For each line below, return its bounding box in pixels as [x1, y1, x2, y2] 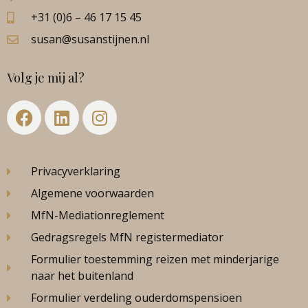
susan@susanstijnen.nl [31, 32, 150, 47]
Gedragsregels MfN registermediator [31, 230, 224, 245]
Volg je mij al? [7, 69, 85, 87]
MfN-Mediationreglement [31, 208, 165, 223]
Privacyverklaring [31, 164, 121, 179]
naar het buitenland [31, 268, 134, 284]
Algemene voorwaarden [31, 186, 155, 201]
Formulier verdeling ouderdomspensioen [31, 290, 243, 306]
